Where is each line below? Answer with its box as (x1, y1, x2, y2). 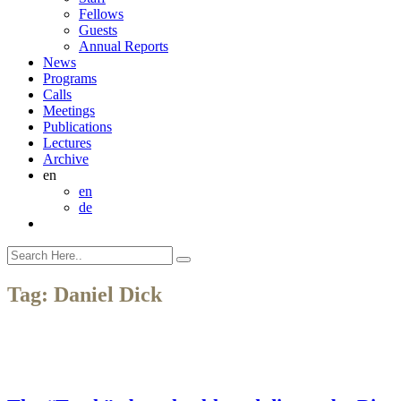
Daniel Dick (54, 282, 162, 306)
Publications (43, 119, 112, 134)
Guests (79, 22, 117, 38)
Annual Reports (79, 38, 168, 54)
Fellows (79, 6, 124, 21)
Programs (43, 71, 97, 86)
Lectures (43, 135, 91, 150)
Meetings (43, 103, 95, 118)
